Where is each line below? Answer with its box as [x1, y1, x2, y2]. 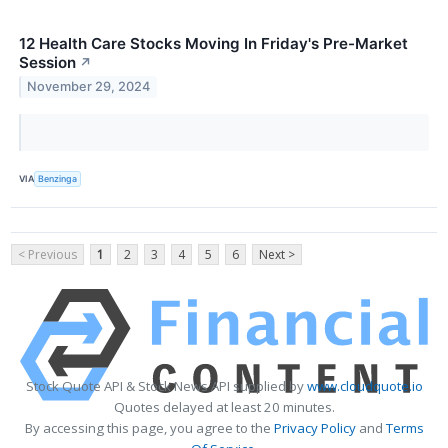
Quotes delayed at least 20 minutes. [113, 397, 335, 416]
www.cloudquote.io [306, 376, 423, 395]
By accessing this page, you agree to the [24, 418, 274, 437]
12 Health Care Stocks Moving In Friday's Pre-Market [19, 33, 408, 53]
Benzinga [38, 173, 78, 185]
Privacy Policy [273, 418, 356, 437]
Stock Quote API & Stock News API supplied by [25, 376, 307, 395]
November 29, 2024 [27, 79, 151, 95]
